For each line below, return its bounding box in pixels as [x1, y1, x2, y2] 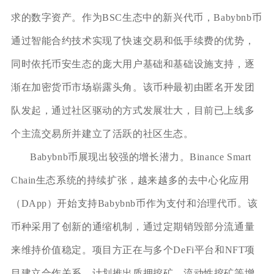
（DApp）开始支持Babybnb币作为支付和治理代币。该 [10, 198, 258, 209]
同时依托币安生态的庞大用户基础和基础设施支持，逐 [10, 58, 255, 69]
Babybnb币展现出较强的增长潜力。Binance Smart [29, 151, 252, 162]
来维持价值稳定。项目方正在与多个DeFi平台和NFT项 [10, 244, 256, 255]
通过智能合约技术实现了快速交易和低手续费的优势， [10, 35, 255, 46]
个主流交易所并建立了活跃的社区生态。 [10, 128, 194, 139]
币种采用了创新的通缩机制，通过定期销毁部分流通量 [10, 221, 255, 232]
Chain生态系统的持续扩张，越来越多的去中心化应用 [10, 174, 250, 185]
